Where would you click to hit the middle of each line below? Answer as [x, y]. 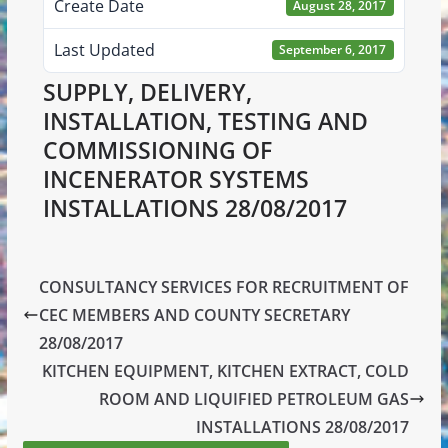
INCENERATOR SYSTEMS [175, 179]
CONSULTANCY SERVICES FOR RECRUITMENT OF [223, 286]
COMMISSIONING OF [157, 150]
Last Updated [104, 50]
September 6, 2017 [333, 50]
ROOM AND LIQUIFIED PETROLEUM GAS [254, 398]
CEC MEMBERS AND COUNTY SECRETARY [194, 314]
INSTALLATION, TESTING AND [205, 121]
